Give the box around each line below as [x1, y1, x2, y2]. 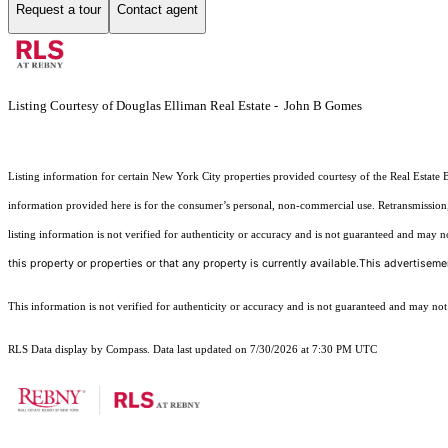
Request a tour [16, 2, 101, 18]
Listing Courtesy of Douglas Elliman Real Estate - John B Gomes [8, 97, 362, 113]
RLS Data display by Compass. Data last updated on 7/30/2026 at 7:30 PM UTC [8, 343, 377, 355]
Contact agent [117, 2, 198, 18]
